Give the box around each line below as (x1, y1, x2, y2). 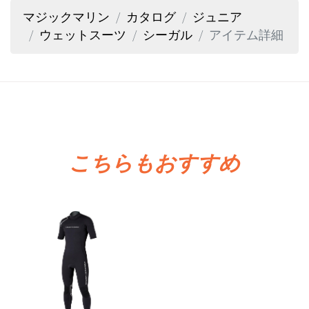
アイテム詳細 (209, 27, 283, 43)
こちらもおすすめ (69, 151, 240, 175)
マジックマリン (23, 9, 110, 25)
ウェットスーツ (39, 27, 126, 43)
